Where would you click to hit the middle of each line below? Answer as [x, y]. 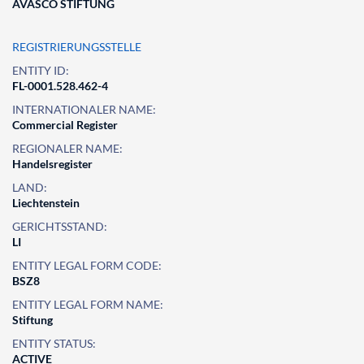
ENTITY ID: [41, 70]
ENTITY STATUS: [54, 343]
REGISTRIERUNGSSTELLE [77, 47]
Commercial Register [65, 125]
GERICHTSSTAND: [60, 226]
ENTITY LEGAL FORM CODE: [87, 265]
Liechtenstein [46, 203]
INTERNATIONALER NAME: [84, 109]
